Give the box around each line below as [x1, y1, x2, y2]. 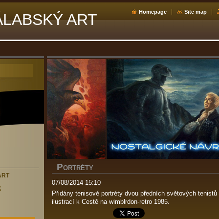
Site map [184, 9, 207, 15]
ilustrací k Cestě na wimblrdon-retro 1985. [52, 198, 170, 205]
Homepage [139, 9, 167, 15]
